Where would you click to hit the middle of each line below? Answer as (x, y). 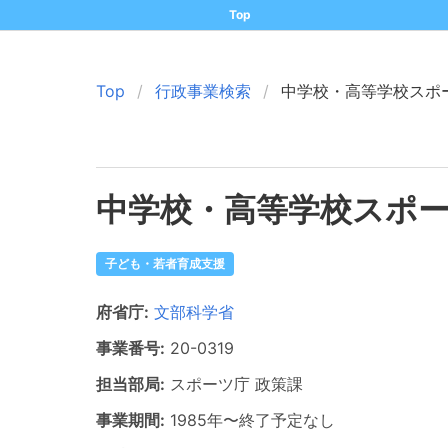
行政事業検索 (203, 91)
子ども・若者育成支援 (165, 263)
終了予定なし (287, 420)
